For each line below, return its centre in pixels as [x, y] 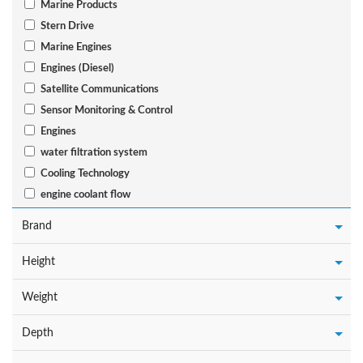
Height [38, 262]
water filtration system [94, 153]
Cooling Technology [85, 174]
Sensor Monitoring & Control [106, 111]
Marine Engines [76, 47]
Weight [40, 297]
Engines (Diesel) [77, 68]
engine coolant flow [85, 195]
